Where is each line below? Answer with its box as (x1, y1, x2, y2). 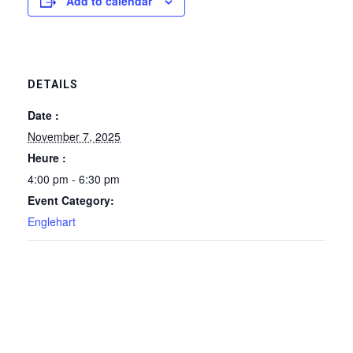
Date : (28, 107, 59, 123)
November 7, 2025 (28, 128, 121, 144)
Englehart (28, 214, 76, 229)
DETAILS (28, 78, 78, 91)
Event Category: (28, 192, 114, 208)
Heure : (28, 150, 66, 165)
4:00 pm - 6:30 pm (28, 171, 120, 187)
